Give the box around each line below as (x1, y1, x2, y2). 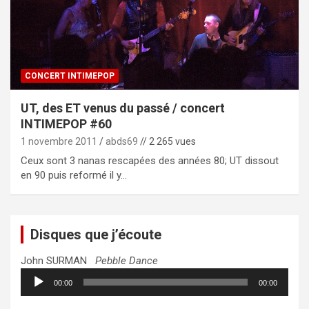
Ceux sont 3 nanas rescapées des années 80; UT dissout (21, 154, 279, 167)
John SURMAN (21, 254, 95, 267)
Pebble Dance (95, 254, 158, 267)
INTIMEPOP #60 (21, 116, 112, 131)
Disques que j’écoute (30, 226, 161, 243)
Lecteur (20, 268, 54, 281)
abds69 (106, 135, 138, 147)
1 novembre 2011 (21, 135, 97, 147)
